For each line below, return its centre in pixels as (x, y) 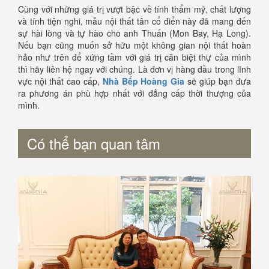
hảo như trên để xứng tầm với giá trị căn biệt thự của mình (134, 57)
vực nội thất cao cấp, (60, 81)
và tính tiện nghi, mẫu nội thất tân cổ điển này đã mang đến (134, 21)
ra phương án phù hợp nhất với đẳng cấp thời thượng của (134, 93)
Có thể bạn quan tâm (94, 144)
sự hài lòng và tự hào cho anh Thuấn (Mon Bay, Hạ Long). (134, 33)
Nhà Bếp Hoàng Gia (144, 81)
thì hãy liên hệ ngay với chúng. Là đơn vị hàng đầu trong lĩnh (134, 69)
